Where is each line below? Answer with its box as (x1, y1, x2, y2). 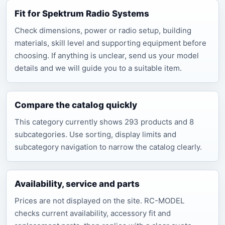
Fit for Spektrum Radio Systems (15, 9, 149, 19)
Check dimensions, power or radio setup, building (15, 26, 191, 35)
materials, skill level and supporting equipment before (15, 38, 206, 48)
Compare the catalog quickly (15, 100, 137, 110)
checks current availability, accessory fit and (15, 208, 171, 218)
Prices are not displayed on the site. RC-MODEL (15, 196, 184, 205)
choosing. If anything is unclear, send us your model (15, 51, 199, 60)
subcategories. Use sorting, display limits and (15, 130, 176, 139)
